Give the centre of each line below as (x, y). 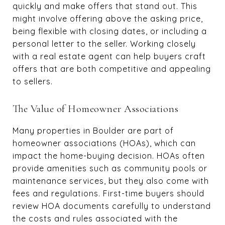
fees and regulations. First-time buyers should (108, 193)
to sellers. (33, 81)
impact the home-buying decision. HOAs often (109, 156)
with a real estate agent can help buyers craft (109, 56)
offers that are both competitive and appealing (112, 69)
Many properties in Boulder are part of (93, 131)
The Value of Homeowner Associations (95, 109)
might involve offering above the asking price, (108, 19)
